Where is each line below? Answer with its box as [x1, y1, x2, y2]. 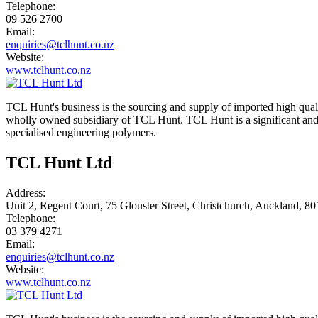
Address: [6, 186, 45, 199]
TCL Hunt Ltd [6, 153, 112, 172]
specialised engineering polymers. [6, 126, 156, 139]
